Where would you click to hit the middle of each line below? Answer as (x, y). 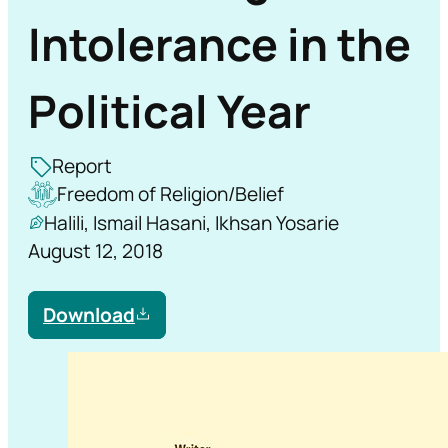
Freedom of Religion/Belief (170, 194)
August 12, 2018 (95, 250)
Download (89, 314)
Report (82, 165)
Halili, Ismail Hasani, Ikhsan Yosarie (191, 222)
